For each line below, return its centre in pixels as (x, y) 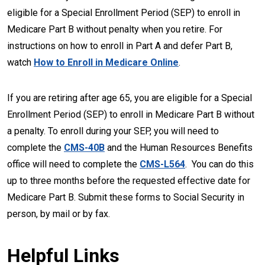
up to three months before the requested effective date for (129, 181)
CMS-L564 (162, 164)
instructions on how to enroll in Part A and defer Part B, (120, 46)
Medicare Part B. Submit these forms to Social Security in (126, 197)
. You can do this (219, 164)
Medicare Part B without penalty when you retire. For (115, 29)
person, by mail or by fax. (59, 214)
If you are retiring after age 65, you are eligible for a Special (130, 98)
